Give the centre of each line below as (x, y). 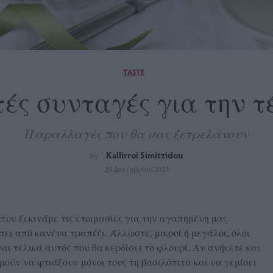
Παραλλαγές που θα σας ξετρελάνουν (136, 133)
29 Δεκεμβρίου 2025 (136, 168)
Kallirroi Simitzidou (144, 154)
